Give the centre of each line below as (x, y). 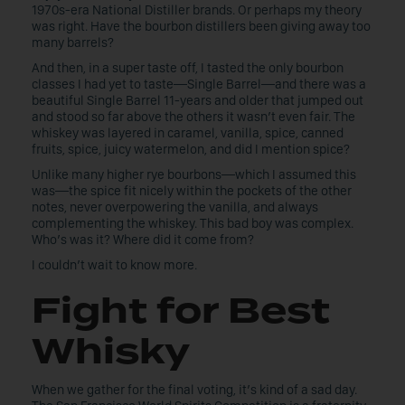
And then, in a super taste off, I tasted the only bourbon (188, 68)
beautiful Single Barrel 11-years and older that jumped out (198, 100)
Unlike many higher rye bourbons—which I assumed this (194, 174)
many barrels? (73, 42)
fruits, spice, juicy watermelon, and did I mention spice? (191, 149)
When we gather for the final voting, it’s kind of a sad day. (194, 390)
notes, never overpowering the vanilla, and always (175, 207)
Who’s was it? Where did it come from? (143, 240)
